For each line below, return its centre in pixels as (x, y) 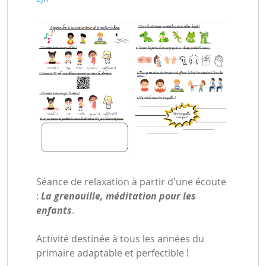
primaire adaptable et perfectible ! (113, 253)
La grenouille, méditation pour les (118, 196)
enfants (54, 210)
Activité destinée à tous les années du (120, 238)
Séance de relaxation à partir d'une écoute (131, 181)
